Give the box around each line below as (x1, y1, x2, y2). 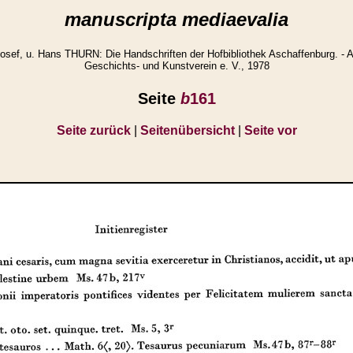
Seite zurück (56, 123, 131, 137)
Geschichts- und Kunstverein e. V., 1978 (84, 60, 269, 72)
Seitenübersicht (139, 123, 235, 137)
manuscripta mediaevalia (65, 9, 288, 30)
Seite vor (243, 123, 297, 137)
